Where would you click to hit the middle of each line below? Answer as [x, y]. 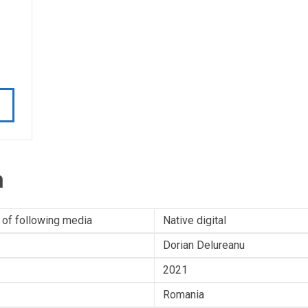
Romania [184, 295]
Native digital [195, 220]
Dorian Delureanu [204, 245]
